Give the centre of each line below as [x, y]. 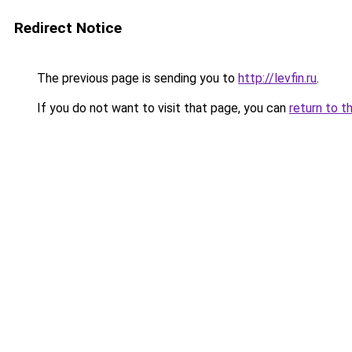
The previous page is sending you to [136, 78]
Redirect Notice [68, 28]
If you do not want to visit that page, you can [161, 108]
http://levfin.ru [277, 78]
